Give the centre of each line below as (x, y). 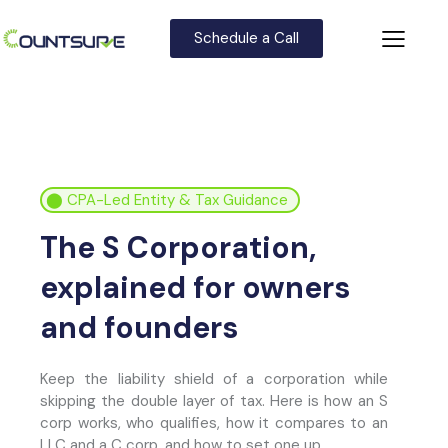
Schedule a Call (246, 37)
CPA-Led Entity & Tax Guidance (177, 199)
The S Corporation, (178, 247)
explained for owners (195, 287)
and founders (139, 327)
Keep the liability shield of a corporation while (214, 378)
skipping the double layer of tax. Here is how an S (214, 400)
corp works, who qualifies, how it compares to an (214, 422)
